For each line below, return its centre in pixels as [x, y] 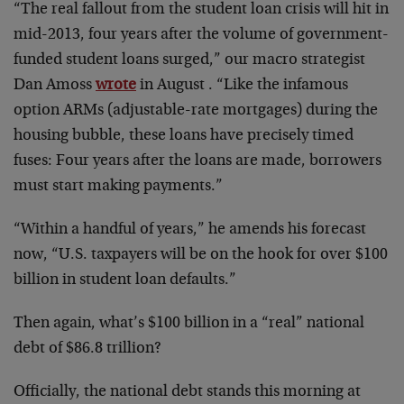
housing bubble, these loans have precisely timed [184, 136]
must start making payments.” [118, 187]
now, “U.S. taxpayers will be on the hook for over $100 [201, 255]
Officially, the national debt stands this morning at [187, 392]
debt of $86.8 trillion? [87, 349]
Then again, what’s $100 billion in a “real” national [189, 324]
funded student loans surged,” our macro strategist [189, 60]
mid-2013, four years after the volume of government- [201, 35]
